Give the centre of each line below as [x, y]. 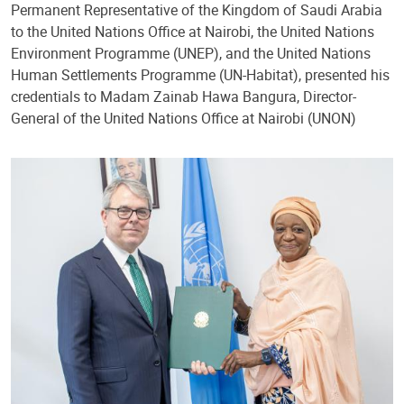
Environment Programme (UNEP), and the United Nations [191, 54]
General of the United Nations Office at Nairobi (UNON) [184, 119]
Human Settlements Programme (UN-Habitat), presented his [200, 75]
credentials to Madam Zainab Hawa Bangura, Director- [184, 97]
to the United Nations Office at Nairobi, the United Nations [193, 32]
